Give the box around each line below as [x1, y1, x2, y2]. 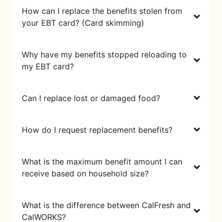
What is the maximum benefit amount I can [22, 156, 182, 166]
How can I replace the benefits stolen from [22, 5, 182, 16]
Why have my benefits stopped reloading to [22, 49, 187, 59]
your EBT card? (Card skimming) [22, 17, 144, 28]
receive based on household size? [22, 168, 149, 178]
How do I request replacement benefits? [22, 124, 172, 135]
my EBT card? [22, 61, 74, 71]
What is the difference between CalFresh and [22, 200, 191, 210]
